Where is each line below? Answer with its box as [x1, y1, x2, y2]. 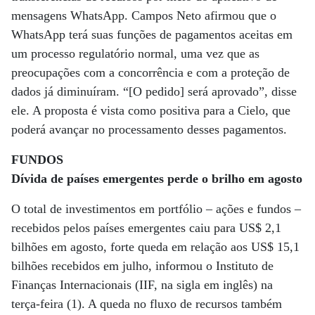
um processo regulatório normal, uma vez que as [11, 46, 259, 60]
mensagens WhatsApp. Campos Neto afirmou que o [11, 8, 276, 22]
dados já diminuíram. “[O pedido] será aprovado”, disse [11, 84, 297, 98]
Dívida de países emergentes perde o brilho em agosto [11, 172, 302, 186]
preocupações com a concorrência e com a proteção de [11, 65, 290, 79]
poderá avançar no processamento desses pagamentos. [11, 122, 287, 136]
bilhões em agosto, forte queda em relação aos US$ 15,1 [11, 240, 300, 254]
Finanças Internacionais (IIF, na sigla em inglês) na [11, 278, 273, 292]
